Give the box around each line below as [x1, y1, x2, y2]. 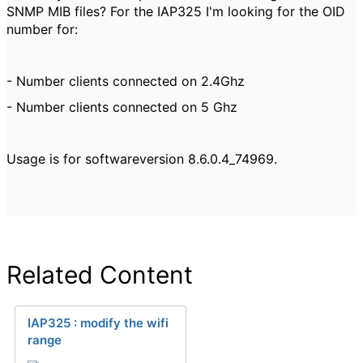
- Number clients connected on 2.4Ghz [6, 73, 245, 89]
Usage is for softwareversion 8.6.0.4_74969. [6, 151, 277, 167]
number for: [6, 21, 78, 37]
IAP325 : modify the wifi [28, 315, 169, 331]
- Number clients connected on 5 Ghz [6, 99, 237, 115]
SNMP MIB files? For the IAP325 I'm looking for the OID [6, 3, 345, 19]
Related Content [6, 260, 193, 289]
